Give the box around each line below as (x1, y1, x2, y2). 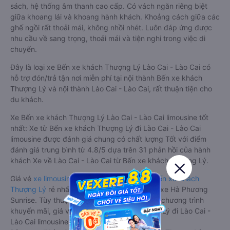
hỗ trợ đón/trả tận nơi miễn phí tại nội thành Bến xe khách (10, 73, 202, 82)
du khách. (10, 95, 44, 104)
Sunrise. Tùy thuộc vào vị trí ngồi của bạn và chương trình (10, 196, 204, 204)
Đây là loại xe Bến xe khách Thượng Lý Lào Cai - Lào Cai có (10, 63, 210, 71)
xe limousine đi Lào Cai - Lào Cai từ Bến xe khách (33, 174, 199, 183)
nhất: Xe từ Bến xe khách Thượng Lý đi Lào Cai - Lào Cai (10, 124, 201, 132)
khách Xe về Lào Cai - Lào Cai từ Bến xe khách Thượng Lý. (10, 156, 208, 165)
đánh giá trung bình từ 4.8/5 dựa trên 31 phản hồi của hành (10, 145, 210, 154)
